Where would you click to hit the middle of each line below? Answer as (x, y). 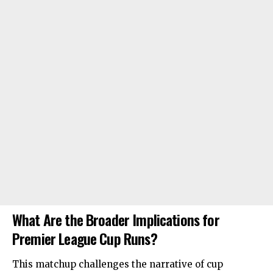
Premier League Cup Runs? (85, 239)
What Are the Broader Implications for (116, 220)
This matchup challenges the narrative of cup (118, 264)
